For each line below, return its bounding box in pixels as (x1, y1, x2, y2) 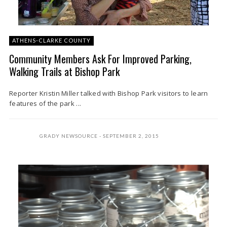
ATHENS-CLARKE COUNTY (12, 37, 91, 44)
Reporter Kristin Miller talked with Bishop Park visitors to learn (9, 89, 208, 98)
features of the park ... (9, 99, 82, 108)
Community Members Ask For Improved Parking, (9, 51, 192, 66)
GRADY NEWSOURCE (40, 133, 98, 139)
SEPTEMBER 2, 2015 (103, 133, 159, 139)
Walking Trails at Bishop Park (9, 64, 120, 79)
